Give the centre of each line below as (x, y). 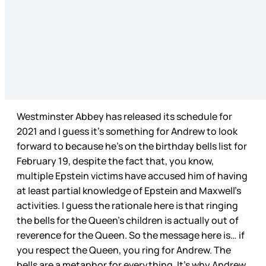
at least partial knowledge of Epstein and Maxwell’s (129, 190)
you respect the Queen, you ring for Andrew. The (124, 250)
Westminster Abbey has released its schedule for (124, 116)
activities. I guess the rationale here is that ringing (127, 205)
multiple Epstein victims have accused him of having (132, 175)
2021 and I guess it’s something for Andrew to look (127, 131)
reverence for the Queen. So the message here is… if (131, 235)
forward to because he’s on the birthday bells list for (132, 146)
